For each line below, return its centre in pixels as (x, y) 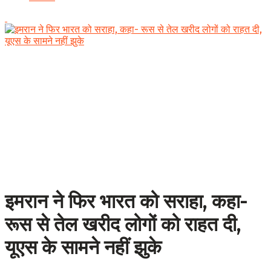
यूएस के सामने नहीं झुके (83, 248)
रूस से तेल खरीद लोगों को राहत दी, (123, 225)
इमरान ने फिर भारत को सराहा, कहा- (126, 202)
